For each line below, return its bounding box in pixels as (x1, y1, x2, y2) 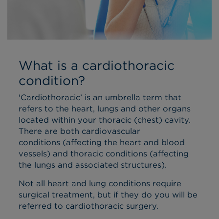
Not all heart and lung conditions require (18, 178, 181, 188)
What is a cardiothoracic (18, 58, 175, 73)
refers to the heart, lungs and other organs (18, 103, 191, 113)
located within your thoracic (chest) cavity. (18, 114, 191, 125)
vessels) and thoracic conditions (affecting (18, 148, 189, 158)
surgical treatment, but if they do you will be (18, 189, 197, 199)
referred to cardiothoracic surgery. (18, 200, 158, 211)
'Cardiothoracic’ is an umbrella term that (18, 92, 181, 102)
